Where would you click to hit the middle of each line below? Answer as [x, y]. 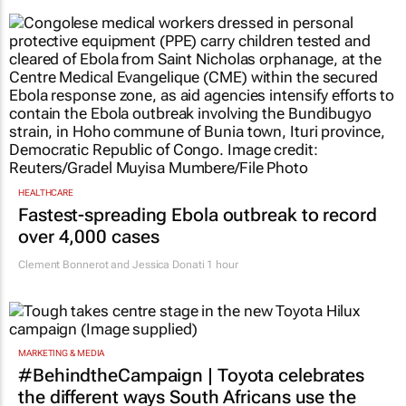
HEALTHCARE [46, 192]
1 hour [221, 264]
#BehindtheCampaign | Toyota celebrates [192, 376]
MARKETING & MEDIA [62, 353]
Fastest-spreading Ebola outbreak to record [198, 214]
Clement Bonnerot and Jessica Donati [111, 264]
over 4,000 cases [89, 236]
